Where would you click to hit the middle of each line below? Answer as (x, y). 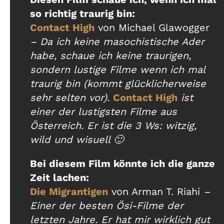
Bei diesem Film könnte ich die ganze (122, 164)
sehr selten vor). (71, 98)
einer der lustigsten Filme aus (103, 112)
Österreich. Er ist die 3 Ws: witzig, (113, 126)
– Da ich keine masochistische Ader (117, 42)
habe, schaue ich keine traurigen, (110, 56)
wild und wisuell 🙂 (77, 140)
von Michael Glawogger (152, 28)
